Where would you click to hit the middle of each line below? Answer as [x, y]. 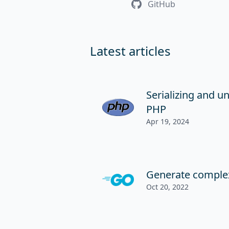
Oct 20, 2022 [168, 187]
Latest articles [130, 51]
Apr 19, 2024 [168, 121]
